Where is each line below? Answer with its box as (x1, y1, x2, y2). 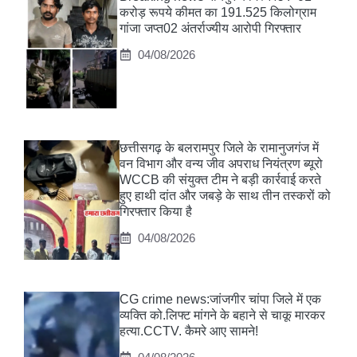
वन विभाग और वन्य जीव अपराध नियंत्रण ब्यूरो (120, 157, 323, 171)
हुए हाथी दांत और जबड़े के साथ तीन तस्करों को (120, 189, 331, 203)
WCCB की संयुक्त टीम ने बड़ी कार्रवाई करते (120, 173, 321, 187)
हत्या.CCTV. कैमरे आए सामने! (120, 324, 258, 339)
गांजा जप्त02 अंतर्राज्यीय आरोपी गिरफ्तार (120, 22, 301, 36)
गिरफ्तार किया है (120, 205, 192, 219)
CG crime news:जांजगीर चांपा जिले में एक (120, 292, 321, 307)
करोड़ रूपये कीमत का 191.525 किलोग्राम (120, 6, 316, 20)
